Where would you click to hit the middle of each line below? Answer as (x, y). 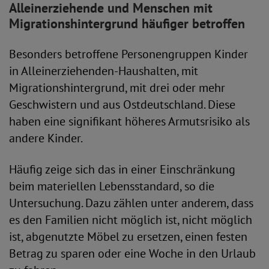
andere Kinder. (46, 138)
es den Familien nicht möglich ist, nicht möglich (131, 220)
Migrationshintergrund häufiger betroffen (127, 23)
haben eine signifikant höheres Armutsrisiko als (129, 121)
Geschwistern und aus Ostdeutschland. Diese (122, 104)
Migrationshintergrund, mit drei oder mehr (117, 88)
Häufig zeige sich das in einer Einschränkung (122, 169)
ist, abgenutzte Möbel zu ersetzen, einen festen (128, 237)
